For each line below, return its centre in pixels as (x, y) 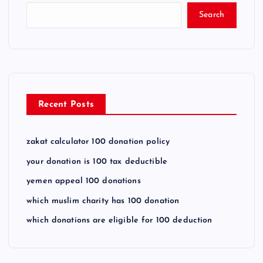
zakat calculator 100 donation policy (98, 141)
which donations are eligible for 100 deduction (119, 220)
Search (212, 15)
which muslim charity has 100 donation (103, 201)
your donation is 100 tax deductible (97, 161)
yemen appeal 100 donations (84, 181)
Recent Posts (66, 104)
